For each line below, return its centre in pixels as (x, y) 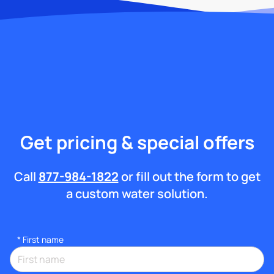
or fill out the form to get (189, 176)
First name (43, 239)
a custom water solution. (137, 193)
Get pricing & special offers (137, 142)
